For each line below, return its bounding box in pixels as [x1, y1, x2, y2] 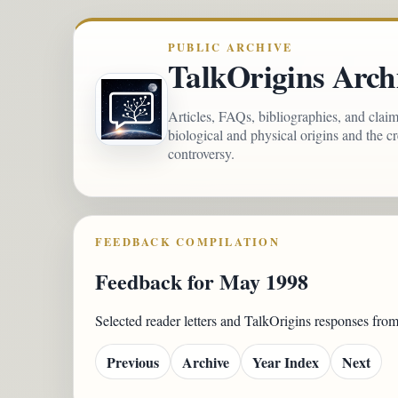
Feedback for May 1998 [95, 265, 308, 297]
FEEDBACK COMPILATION [95, 234, 280, 250]
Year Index [252, 351, 319, 372]
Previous [107, 351, 159, 372]
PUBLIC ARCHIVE [168, 39, 293, 55]
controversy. [168, 144, 235, 163]
